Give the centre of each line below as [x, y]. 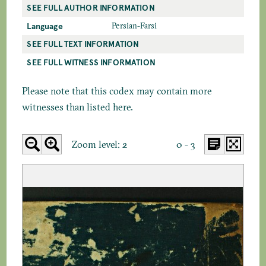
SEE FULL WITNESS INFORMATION [91, 62]
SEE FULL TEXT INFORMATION [83, 44]
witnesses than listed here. [78, 107]
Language [45, 26]
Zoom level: [97, 145]
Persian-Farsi [134, 26]
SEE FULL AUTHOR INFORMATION [91, 8]
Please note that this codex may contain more [117, 91]
